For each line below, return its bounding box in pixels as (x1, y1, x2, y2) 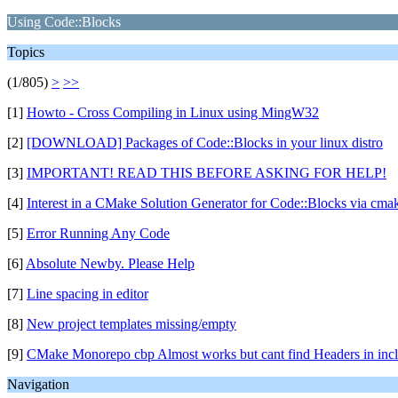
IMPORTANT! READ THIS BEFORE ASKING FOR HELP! (27, 165, 386, 180)
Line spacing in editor (27, 286, 148, 301)
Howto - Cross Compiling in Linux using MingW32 (27, 105, 319, 120)
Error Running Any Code (27, 226, 170, 241)
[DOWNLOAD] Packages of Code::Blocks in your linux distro (27, 135, 383, 150)
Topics (7, 44, 44, 60)
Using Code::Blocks (7, 14, 121, 29)
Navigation (7, 377, 69, 392)
